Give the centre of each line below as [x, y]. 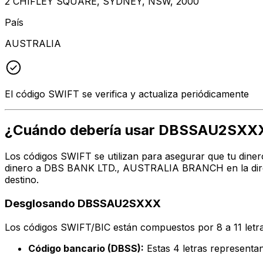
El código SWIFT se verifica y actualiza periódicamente [127, 94]
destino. [22, 180]
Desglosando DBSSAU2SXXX [83, 204]
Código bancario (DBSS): [86, 248]
